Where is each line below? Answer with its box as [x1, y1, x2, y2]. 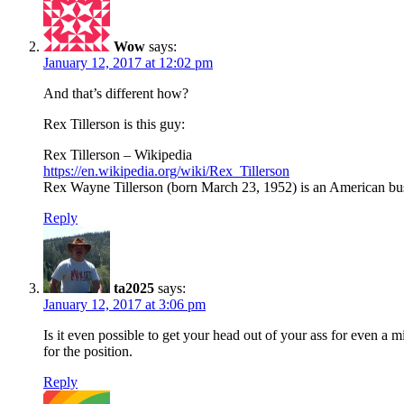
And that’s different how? [43, 85, 188, 101]
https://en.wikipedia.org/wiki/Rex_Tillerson [43, 162, 289, 179]
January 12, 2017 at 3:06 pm [43, 296, 206, 312]
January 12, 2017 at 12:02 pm [43, 54, 213, 70]
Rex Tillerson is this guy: [43, 115, 185, 132]
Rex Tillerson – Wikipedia [43, 146, 192, 162]
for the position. [43, 343, 133, 359]
